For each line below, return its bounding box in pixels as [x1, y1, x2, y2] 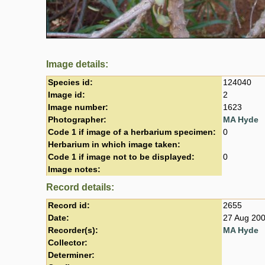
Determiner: [48, 250, 95, 260]
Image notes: [48, 164, 101, 174]
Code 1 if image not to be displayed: [48, 152, 195, 161]
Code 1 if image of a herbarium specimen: [48, 127, 216, 137]
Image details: [46, 59, 108, 69]
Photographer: [48, 115, 106, 124]
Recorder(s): [48, 225, 98, 235]
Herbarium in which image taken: [48, 140, 180, 149]
